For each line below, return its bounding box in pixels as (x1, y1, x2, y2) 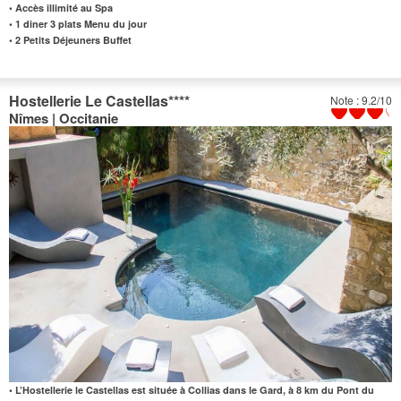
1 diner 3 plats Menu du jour (13, 17, 147, 31)
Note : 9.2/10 (330, 92, 392, 108)
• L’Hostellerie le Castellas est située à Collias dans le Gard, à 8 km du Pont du (9, 382, 374, 397)
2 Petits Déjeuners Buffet (13, 33, 134, 47)
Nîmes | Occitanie (9, 108, 118, 129)
